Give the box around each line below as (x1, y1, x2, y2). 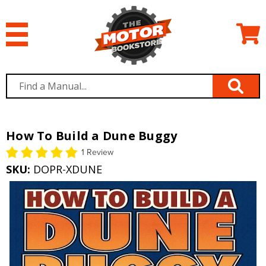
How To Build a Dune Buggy (6, 128, 178, 144)
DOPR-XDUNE (33, 162, 102, 177)
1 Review (81, 147, 113, 158)
